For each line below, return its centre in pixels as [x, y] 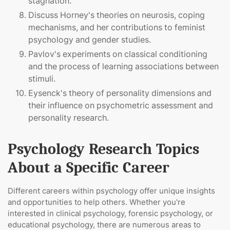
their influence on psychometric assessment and [121, 106]
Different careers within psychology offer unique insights [111, 191]
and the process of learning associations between [123, 66]
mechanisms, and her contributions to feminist [117, 27]
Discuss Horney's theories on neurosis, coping [117, 15]
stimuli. [42, 79]
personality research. [69, 118]
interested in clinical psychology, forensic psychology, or [110, 214]
